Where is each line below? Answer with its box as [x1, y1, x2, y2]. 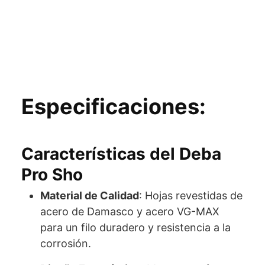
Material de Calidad [40, 189, 139, 202]
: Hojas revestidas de [139, 189, 243, 202]
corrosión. [40, 237, 91, 250]
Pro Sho [21, 164, 83, 185]
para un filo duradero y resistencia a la [40, 221, 231, 234]
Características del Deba [21, 144, 221, 164]
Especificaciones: [21, 93, 206, 120]
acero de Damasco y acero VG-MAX [40, 205, 219, 218]
